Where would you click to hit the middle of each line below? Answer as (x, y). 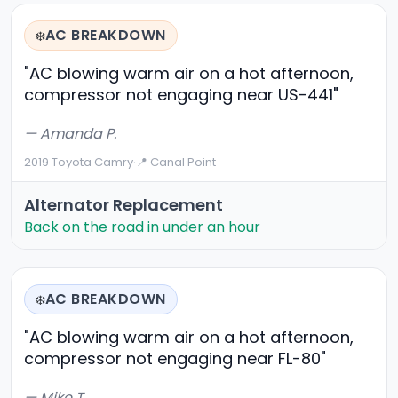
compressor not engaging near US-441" (181, 95)
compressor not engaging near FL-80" (175, 359)
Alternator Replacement (123, 205)
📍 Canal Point (176, 163)
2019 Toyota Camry (79, 163)
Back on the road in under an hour (142, 227)
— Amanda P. (70, 134)
